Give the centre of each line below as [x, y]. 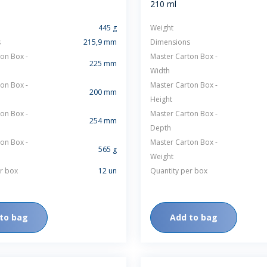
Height [161, 99]
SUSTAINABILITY [189, 9]
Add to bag [194, 217]
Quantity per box [179, 171]
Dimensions [170, 42]
